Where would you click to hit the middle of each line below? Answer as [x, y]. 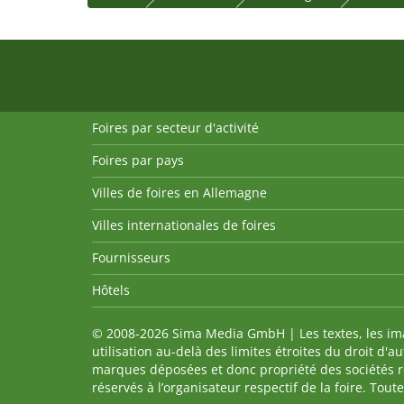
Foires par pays [138, 161]
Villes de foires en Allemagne [179, 193]
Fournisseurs [131, 258]
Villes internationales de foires [184, 225]
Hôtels [111, 290]
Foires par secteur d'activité [175, 128]
